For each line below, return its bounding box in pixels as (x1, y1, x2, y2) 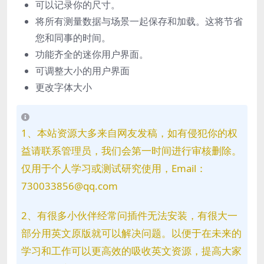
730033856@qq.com (21, 179, 118, 193)
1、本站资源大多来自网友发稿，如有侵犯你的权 (21, 126, 237, 140)
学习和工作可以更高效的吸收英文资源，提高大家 (21, 244, 242, 258)
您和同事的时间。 (35, 31, 111, 45)
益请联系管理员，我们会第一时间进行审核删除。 (21, 144, 242, 158)
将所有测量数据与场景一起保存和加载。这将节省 (35, 15, 243, 28)
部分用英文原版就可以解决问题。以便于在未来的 (21, 226, 242, 240)
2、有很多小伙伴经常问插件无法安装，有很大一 (21, 209, 237, 223)
